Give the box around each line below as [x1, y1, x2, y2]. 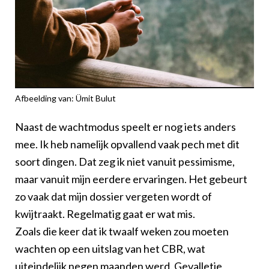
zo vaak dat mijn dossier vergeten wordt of [15, 189, 212, 203]
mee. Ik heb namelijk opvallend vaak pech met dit [15, 137, 240, 151]
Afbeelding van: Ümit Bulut [15, 92, 116, 103]
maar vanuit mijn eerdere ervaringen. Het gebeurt [15, 172, 247, 186]
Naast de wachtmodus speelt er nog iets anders [15, 119, 236, 133]
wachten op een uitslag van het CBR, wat [15, 241, 205, 255]
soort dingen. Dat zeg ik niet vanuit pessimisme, [15, 154, 235, 168]
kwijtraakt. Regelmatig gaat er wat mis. [15, 207, 195, 220]
